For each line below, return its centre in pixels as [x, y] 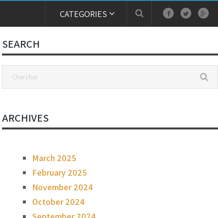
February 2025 [60, 173]
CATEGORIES [83, 14]
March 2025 [54, 158]
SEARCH [21, 44]
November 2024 [63, 187]
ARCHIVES [26, 118]
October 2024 [59, 202]
